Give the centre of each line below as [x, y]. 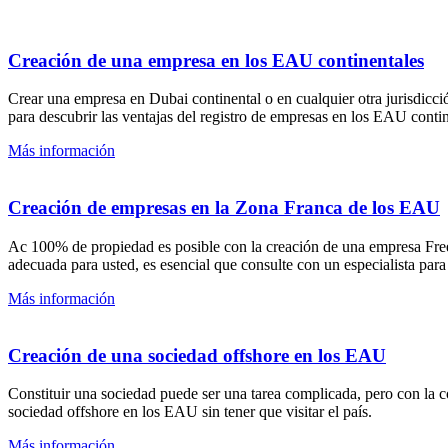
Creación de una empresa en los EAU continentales [216, 60]
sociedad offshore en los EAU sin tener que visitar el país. [190, 412]
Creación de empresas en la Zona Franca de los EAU [224, 208]
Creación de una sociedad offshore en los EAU [197, 355]
